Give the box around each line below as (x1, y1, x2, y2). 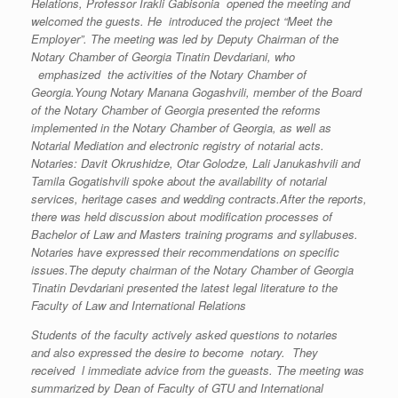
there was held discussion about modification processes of (31, 207, 332, 225)
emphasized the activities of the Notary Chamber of (31, 65, 306, 83)
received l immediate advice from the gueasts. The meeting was (31, 361, 364, 378)
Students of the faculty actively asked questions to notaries (31, 325, 338, 343)
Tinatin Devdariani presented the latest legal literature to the (31, 278, 338, 296)
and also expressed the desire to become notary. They (31, 343, 318, 361)
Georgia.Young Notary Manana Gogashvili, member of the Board (31, 83, 362, 100)
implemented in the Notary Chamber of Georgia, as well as (31, 118, 331, 136)
